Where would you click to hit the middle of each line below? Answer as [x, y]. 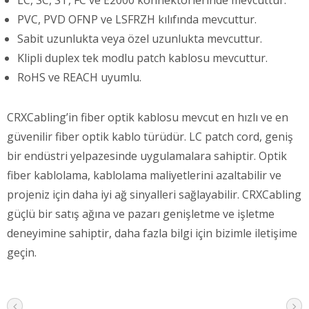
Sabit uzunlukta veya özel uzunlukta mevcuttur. [140, 38]
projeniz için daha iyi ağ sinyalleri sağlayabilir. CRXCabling [154, 194]
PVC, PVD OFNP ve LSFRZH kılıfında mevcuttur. [137, 19]
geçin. [22, 252]
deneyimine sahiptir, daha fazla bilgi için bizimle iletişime [152, 233]
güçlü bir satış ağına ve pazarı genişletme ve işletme [141, 213]
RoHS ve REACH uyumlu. [79, 77]
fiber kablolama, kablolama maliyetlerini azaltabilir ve [144, 175]
